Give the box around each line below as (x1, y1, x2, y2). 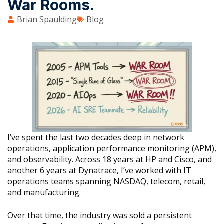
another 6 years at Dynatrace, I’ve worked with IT (7, 165, 191, 176)
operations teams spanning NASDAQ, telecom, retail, (7, 176, 205, 187)
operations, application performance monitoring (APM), (7, 143, 216, 154)
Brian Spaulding (17, 14, 77, 25)
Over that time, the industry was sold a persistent (7, 210, 192, 221)
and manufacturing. (7, 187, 81, 198)
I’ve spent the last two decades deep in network (7, 132, 184, 143)
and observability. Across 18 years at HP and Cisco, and (7, 154, 212, 165)
